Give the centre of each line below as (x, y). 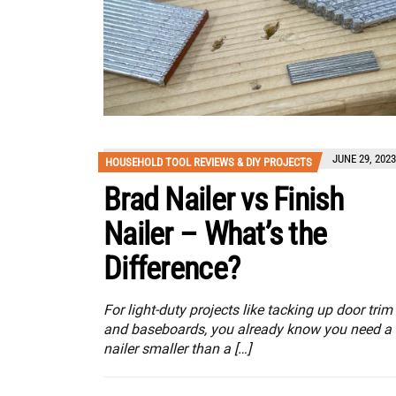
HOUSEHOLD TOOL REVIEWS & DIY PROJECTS (209, 163)
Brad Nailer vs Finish (223, 200)
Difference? (172, 269)
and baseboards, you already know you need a (247, 330)
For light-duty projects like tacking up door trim (248, 310)
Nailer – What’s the (215, 235)
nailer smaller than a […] (177, 349)
